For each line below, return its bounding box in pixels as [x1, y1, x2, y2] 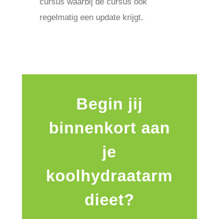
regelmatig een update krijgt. [39, 13, 143, 22]
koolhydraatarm [46, 167, 173, 185]
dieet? [84, 191, 134, 209]
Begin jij [76, 95, 143, 113]
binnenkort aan [48, 119, 170, 137]
